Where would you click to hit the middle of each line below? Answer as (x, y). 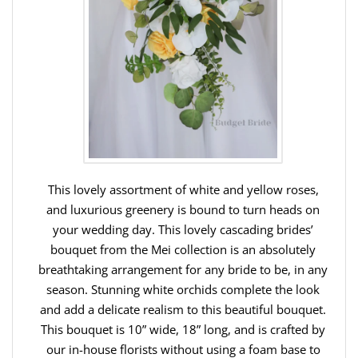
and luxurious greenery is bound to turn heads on (183, 209)
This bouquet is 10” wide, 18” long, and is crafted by (183, 329)
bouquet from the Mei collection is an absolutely (183, 249)
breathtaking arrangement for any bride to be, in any (183, 269)
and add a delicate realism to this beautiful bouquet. (183, 309)
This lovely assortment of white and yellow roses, (183, 189)
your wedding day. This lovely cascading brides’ (183, 229)
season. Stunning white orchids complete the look (183, 289)
